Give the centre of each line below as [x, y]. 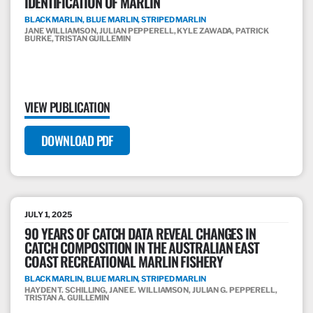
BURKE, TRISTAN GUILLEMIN [78, 39]
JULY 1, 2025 [48, 215]
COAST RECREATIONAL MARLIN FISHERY [124, 262]
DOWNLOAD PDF [77, 141]
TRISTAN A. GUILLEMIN [67, 298]
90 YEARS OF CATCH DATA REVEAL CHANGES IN [140, 234]
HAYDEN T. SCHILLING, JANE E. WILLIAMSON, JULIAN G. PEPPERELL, [151, 290]
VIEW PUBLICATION [67, 107]
